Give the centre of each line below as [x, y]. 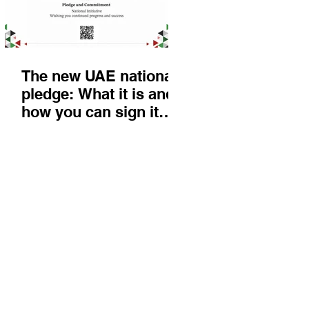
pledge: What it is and [98, 94]
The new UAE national [99, 76]
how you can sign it [90, 112]
